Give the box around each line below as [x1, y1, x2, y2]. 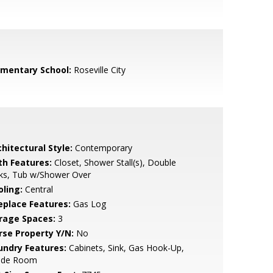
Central [22, 183, 53, 195]
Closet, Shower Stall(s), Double [51, 157, 176, 168]
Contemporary [72, 142, 132, 154]
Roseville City [71, 64, 126, 76]
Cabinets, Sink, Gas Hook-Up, [66, 242, 184, 253]
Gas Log [70, 198, 106, 210]
